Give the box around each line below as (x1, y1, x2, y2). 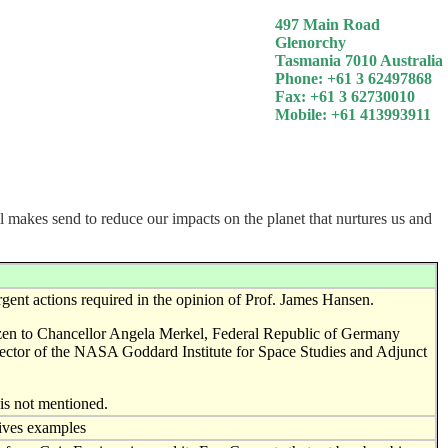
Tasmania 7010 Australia (275, 52, 443, 69)
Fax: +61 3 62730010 (275, 88, 415, 105)
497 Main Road (275, 16, 380, 33)
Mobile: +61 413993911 (275, 106, 431, 123)
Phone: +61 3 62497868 (275, 70, 432, 87)
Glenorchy (275, 34, 346, 51)
